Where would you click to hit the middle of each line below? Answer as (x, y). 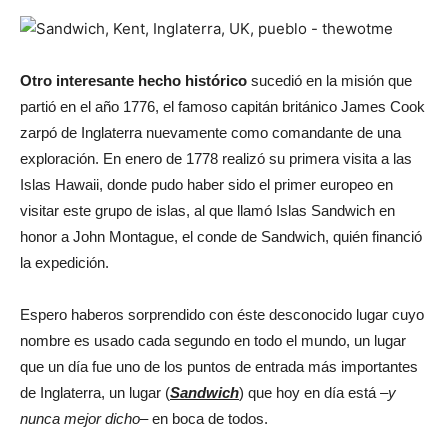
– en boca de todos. (204, 418)
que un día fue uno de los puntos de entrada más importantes (219, 366)
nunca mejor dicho (80, 418)
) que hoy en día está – (313, 392)
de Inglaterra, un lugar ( (95, 392)
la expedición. (64, 262)
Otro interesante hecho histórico (133, 80)
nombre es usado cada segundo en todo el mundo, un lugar (213, 340)
